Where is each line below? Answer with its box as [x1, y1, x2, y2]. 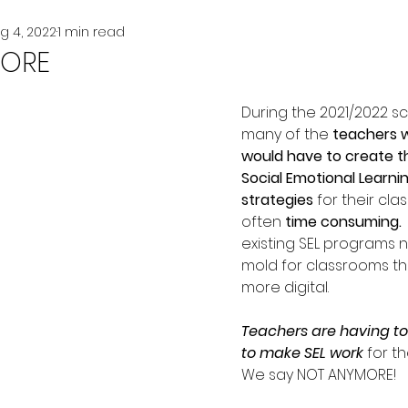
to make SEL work [241, 342, 367, 363]
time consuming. [285, 211, 405, 232]
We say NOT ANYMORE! [241, 364, 396, 385]
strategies [241, 189, 313, 210]
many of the [241, 124, 332, 145]
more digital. [241, 277, 336, 298]
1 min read [57, 22, 125, 41]
